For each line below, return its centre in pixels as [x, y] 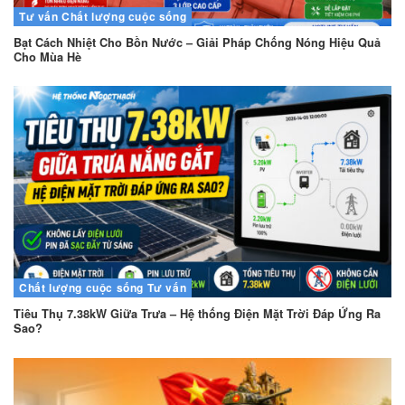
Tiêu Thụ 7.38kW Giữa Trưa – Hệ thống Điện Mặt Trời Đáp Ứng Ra [197, 314]
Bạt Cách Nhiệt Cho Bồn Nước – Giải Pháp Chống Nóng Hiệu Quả [197, 43]
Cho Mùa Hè [47, 57]
